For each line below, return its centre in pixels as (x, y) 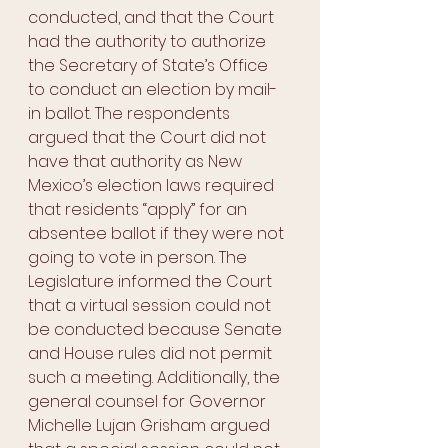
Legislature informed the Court (152, 281)
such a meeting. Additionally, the (156, 377)
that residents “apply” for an (139, 209)
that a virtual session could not (151, 305)
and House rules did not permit (152, 353)
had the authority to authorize (149, 41)
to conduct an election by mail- (152, 89)
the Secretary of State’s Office (150, 65)
